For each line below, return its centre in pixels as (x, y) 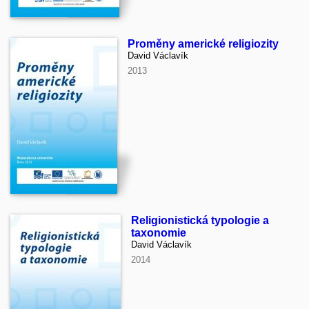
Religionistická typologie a (200, 221)
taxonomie (159, 233)
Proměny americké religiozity (203, 44)
